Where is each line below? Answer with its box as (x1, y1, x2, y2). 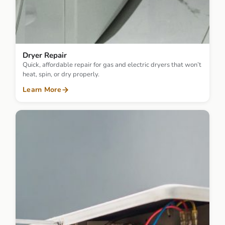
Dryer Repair (23, 50, 67, 60)
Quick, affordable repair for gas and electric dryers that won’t (23, 60, 201, 69)
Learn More (23, 85, 61, 94)
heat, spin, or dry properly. (23, 70, 99, 79)
